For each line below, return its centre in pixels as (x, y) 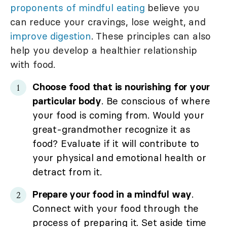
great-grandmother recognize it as (111, 129)
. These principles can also (151, 36)
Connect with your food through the (116, 209)
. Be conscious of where (156, 101)
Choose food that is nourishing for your (121, 87)
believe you (172, 8)
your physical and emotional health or (119, 158)
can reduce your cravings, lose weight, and (108, 22)
